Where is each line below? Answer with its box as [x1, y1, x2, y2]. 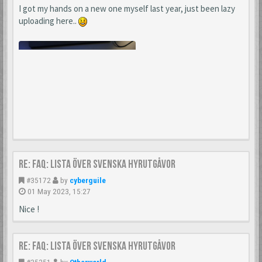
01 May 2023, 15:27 [27, 187, 91, 196]
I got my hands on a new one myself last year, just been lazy [19, 3, 235, 15]
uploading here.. [19, 15, 78, 27]
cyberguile [70, 175, 106, 185]
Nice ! [19, 204, 39, 215]
